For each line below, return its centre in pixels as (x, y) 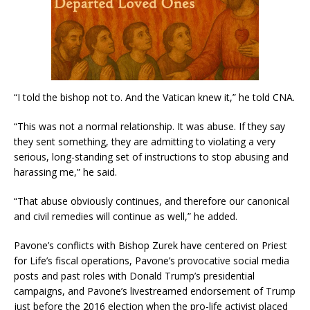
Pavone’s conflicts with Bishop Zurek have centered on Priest (151, 245)
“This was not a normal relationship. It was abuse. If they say (149, 126)
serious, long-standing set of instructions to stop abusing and (151, 156)
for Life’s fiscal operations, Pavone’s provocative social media (152, 260)
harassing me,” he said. (65, 172)
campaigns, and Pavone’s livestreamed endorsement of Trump (155, 291)
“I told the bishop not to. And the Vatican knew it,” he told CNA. (154, 97)
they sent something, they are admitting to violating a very (145, 141)
